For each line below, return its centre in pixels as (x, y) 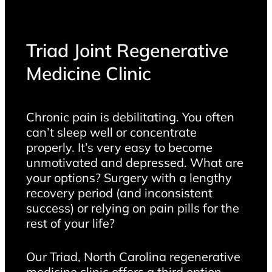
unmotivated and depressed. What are (134, 162)
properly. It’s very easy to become (119, 147)
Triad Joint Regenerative (127, 50)
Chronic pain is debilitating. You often (130, 117)
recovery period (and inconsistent (119, 192)
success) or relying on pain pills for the (132, 208)
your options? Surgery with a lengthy (129, 177)
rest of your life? (70, 223)
